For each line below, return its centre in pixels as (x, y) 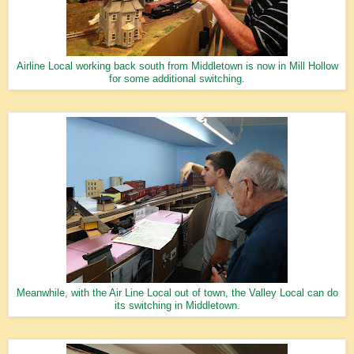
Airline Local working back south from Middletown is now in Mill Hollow (177, 66)
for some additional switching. (177, 79)
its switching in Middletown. (177, 305)
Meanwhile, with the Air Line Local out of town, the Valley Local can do (177, 293)
